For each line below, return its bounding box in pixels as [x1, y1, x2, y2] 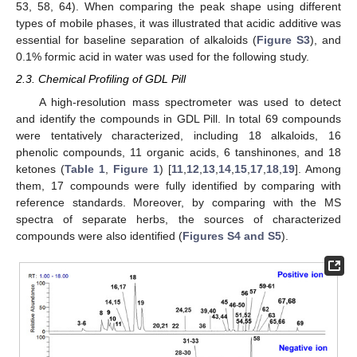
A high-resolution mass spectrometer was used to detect [38, 95, 341, 108]
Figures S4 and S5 [182, 229, 281, 242]
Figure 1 [113, 162, 159, 175]
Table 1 [65, 162, 105, 175]
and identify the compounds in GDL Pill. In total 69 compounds [16, 112, 341, 125]
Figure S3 [256, 33, 310, 47]
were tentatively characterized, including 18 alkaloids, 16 [16, 128, 341, 142]
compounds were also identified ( [16, 229, 182, 242]
